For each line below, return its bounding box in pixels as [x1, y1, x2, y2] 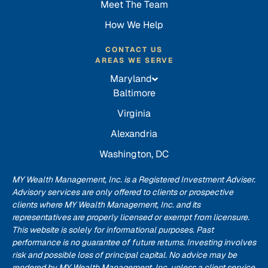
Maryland [110, 72, 153, 85]
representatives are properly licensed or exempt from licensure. [12, 212, 249, 223]
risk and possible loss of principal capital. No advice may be [12, 249, 237, 260]
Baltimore [112, 87, 156, 99]
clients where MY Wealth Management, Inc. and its [12, 199, 200, 210]
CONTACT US [105, 45, 163, 54]
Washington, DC [99, 148, 169, 160]
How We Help [105, 19, 163, 31]
